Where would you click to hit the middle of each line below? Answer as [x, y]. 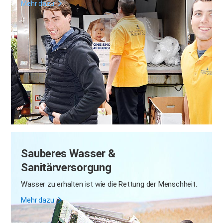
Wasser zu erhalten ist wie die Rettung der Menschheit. [109, 184]
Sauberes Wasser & [68, 154]
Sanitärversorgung [66, 168]
